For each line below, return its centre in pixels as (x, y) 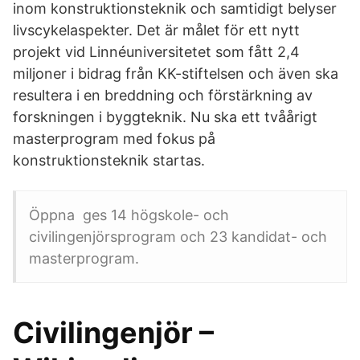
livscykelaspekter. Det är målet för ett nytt (156, 30)
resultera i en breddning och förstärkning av (163, 95)
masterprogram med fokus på (114, 139)
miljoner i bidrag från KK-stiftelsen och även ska (176, 74)
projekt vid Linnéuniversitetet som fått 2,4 (156, 52)
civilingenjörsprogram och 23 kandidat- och (178, 237)
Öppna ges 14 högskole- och (129, 215)
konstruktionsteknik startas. (109, 160)
